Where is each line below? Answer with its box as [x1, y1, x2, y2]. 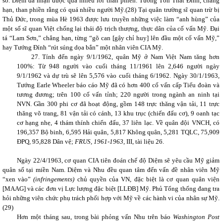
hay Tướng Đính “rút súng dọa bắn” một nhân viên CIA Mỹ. [2, 44, 163, 51]
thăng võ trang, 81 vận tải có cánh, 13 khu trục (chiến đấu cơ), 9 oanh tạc [16, 110, 220, 117]
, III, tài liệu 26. [123, 138, 164, 145]
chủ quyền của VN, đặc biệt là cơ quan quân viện [74, 175, 220, 183]
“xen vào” [2, 175, 34, 183]
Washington [173, 213, 206, 221]
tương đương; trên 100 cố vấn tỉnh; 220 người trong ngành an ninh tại [16, 91, 220, 98]
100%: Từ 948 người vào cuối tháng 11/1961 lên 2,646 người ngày [16, 62, 220, 70]
